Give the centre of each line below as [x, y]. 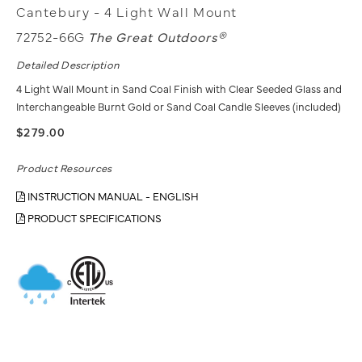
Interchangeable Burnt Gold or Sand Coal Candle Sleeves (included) [179, 106]
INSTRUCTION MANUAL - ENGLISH [112, 196]
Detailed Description [68, 64]
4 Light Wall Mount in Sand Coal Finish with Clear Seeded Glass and [179, 88]
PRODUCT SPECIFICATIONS [93, 217]
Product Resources [64, 167]
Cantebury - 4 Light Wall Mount [127, 11]
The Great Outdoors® [158, 36]
